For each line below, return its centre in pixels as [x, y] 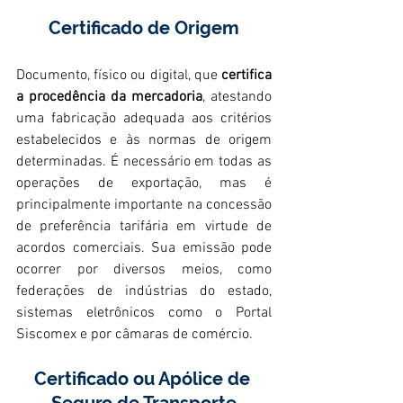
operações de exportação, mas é [144, 183]
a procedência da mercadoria [109, 97]
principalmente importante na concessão [144, 205]
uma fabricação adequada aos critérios [144, 118]
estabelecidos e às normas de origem [144, 140]
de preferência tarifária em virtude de [144, 226]
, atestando [237, 97]
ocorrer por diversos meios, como [144, 269]
